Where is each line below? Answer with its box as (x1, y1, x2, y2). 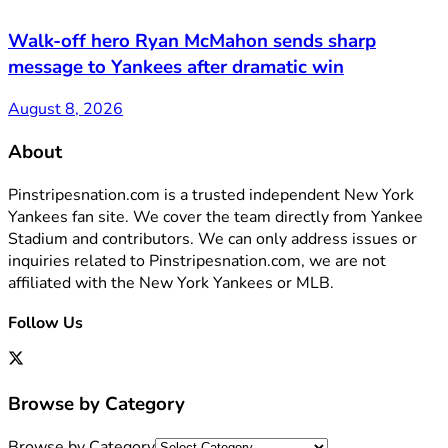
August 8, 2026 (8, 98, 123, 121)
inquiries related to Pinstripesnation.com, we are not (8, 249, 386, 272)
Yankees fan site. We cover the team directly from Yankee (8, 205, 423, 228)
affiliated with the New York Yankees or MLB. (8, 271, 334, 294)
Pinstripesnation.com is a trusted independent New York (8, 183, 414, 206)
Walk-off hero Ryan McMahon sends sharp (8, 27, 376, 54)
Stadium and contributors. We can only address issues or (8, 227, 417, 250)
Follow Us (8, 312, 83, 335)
